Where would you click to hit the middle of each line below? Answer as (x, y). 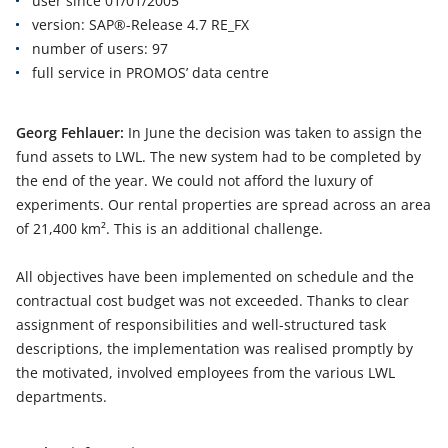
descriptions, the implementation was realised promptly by (214, 349)
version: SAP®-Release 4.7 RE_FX (140, 25)
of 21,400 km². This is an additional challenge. (169, 229)
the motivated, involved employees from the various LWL (205, 373)
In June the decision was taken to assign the (275, 133)
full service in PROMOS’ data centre (150, 73)
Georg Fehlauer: (72, 133)
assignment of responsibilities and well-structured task (201, 325)
